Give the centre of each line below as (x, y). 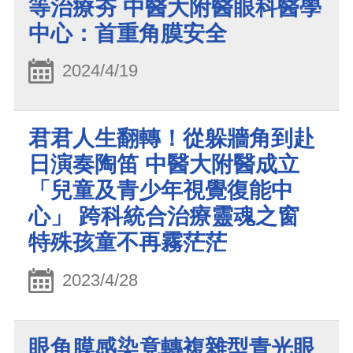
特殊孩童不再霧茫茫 (128, 243)
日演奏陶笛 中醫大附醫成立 (164, 165)
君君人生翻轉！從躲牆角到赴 (172, 139)
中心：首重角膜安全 (128, 33)
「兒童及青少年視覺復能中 (161, 191)
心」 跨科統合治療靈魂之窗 (164, 217)
